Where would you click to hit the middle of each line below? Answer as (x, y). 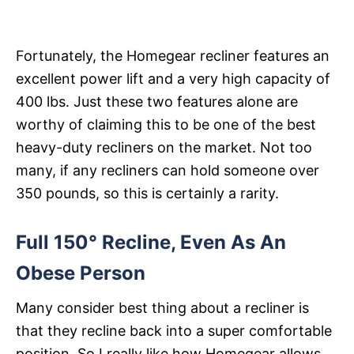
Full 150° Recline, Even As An (151, 242)
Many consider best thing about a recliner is (162, 307)
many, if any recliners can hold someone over (168, 170)
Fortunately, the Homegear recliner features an (173, 55)
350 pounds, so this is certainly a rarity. (147, 193)
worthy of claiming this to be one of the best (166, 124)
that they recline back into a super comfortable (174, 330)
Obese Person (81, 273)
